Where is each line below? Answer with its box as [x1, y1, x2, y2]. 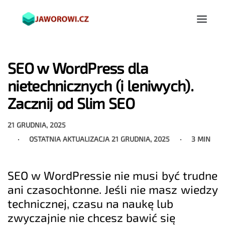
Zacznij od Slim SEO [8, 94, 135, 113]
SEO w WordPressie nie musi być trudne [8, 168, 217, 183]
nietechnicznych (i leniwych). [8, 76, 193, 95]
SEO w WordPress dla [8, 59, 148, 77]
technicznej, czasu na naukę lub [8, 196, 174, 211]
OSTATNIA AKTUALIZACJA [29, 134, 112, 143]
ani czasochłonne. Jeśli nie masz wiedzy [8, 182, 217, 197]
